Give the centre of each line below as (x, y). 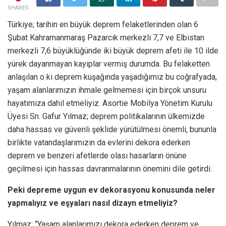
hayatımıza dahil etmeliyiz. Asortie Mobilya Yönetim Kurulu (110, 103)
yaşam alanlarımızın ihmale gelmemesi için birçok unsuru (107, 90)
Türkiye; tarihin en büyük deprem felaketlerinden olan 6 (103, 24)
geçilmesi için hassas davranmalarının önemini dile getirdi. (110, 168)
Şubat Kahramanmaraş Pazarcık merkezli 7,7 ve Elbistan (106, 37)
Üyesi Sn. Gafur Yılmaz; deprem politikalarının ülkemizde (106, 116)
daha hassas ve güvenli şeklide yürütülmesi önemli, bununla (112, 129)
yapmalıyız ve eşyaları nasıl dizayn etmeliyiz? (93, 203)
